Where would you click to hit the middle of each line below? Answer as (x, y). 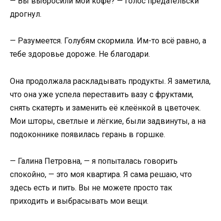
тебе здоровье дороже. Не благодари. (80, 54)
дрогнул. (26, 14)
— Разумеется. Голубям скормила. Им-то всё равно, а (108, 41)
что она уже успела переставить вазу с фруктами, (102, 94)
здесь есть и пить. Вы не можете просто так (91, 187)
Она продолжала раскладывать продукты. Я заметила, (110, 81)
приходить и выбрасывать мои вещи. (79, 201)
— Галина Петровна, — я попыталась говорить (94, 161)
